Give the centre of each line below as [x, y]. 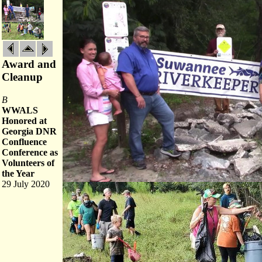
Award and [29, 64]
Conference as [30, 152]
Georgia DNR [29, 131]
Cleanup [22, 77]
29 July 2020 [26, 184]
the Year [18, 173]
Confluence [24, 142]
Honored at [24, 121]
